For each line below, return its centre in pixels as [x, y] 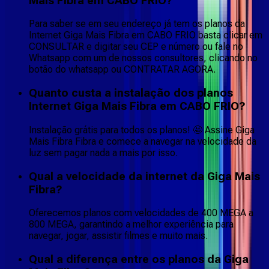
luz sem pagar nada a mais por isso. [103, 153]
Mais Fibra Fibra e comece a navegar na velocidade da [143, 141]
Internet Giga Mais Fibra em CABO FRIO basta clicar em [146, 35]
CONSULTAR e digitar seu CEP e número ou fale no [136, 47]
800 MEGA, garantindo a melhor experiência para [131, 225]
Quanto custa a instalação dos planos [131, 93]
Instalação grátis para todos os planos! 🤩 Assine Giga [142, 130]
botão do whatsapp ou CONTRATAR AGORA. [122, 70]
